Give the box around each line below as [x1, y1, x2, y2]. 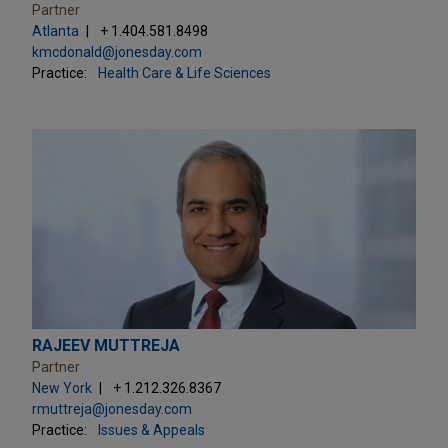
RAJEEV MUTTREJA [32, 335, 180, 355]
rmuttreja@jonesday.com [32, 400, 192, 417]
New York [32, 379, 92, 396]
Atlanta [32, 22, 79, 39]
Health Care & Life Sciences [98, 64, 271, 81]
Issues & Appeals [98, 421, 205, 438]
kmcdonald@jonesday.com [32, 43, 202, 60]
